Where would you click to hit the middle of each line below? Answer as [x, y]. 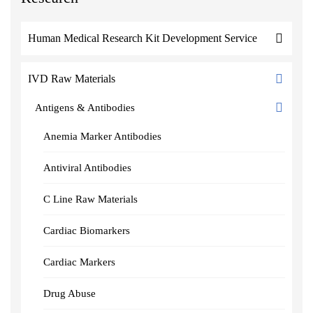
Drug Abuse [70, 293]
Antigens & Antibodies [85, 108]
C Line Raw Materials [90, 199]
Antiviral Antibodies [87, 168]
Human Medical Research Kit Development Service [143, 38]
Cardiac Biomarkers [87, 231]
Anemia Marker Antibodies [102, 136]
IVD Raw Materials [72, 79]
